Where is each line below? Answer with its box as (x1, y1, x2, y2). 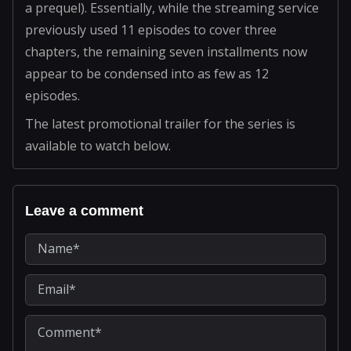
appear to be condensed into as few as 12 (25, 64, 269, 82)
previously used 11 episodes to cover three (25, 20, 277, 38)
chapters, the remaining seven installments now (25, 42, 307, 60)
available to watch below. (25, 136, 171, 154)
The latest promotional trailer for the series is (25, 114, 295, 132)
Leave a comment (25, 202, 143, 219)
